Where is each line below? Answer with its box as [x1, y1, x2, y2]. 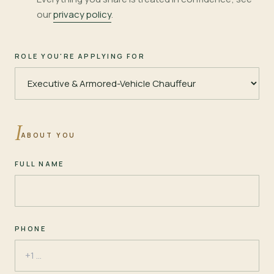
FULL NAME [15, 158, 64, 168]
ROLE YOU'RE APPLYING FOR [15, 51, 146, 61]
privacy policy [53, 7, 112, 21]
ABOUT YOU [21, 130, 76, 139]
